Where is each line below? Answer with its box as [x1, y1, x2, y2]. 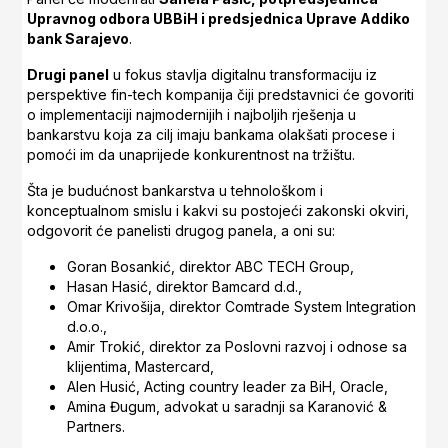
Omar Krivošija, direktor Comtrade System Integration [67, 298, 417, 316]
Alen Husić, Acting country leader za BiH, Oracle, [67, 378, 389, 396]
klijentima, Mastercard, [67, 358, 215, 376]
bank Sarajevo [27, 30, 130, 48]
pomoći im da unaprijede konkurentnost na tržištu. [27, 146, 356, 164]
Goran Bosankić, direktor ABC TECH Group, [67, 258, 355, 276]
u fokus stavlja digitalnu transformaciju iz [109, 66, 378, 84]
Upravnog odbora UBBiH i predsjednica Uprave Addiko [27, 10, 411, 28]
